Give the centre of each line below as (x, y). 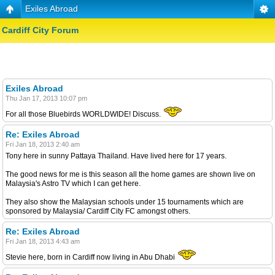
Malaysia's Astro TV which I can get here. (73, 183)
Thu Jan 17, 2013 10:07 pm (46, 98)
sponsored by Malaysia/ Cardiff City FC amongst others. (98, 211)
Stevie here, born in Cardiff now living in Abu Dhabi (91, 257)
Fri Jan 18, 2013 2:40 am (43, 144)
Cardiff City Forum (40, 30)
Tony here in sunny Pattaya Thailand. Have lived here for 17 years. (116, 156)
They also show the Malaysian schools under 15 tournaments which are (125, 202)
